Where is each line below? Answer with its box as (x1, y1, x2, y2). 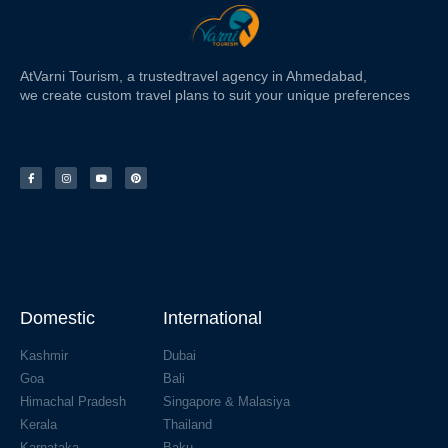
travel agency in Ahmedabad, (183, 67, 367, 84)
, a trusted (119, 67, 183, 84)
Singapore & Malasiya (162, 393, 290, 409)
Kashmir (20, 347, 68, 363)
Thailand (162, 416, 212, 432)
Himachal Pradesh (20, 393, 126, 409)
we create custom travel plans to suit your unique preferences (20, 86, 410, 103)
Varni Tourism (33, 67, 119, 84)
